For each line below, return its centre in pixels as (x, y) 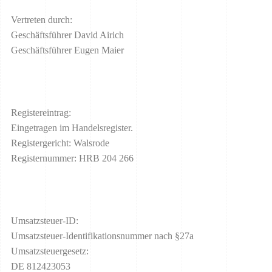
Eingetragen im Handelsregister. (72, 127)
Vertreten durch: (42, 19)
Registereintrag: (41, 112)
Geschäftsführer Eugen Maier (67, 50)
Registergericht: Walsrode (60, 143)
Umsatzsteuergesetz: (50, 251)
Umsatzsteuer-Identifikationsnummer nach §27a (102, 236)
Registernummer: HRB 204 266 (72, 158)
